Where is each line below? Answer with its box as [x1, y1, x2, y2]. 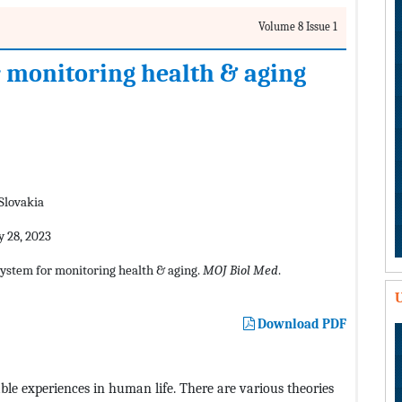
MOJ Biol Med [203, 262, 278, 279]
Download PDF [255, 316, 346, 333]
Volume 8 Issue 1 [258, 20, 337, 34]
